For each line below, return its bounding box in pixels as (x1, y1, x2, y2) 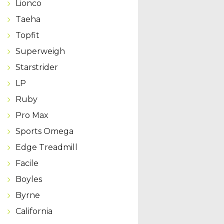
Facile (15, 158, 38, 168)
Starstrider (15, 62, 58, 72)
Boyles (15, 174, 42, 184)
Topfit (15, 30, 39, 40)
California (15, 206, 52, 216)
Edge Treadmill (15, 142, 77, 152)
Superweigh (15, 46, 65, 56)
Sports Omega (15, 126, 73, 136)
